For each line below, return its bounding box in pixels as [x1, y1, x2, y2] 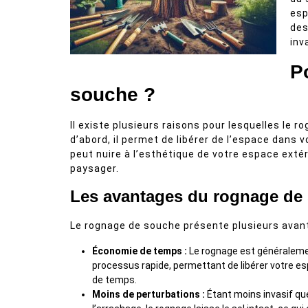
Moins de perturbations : [92, 289, 205, 300]
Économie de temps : [92, 245, 187, 256]
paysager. [70, 163, 119, 174]
